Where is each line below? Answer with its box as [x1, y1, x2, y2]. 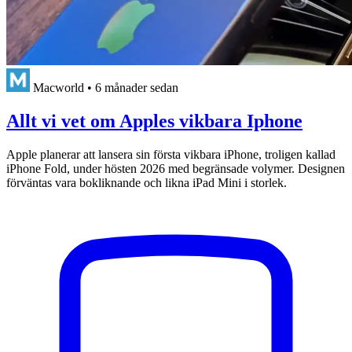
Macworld [33, 81, 84, 95]
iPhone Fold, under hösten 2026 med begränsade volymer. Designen [6, 161, 345, 175]
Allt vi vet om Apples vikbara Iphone [6, 110, 302, 131]
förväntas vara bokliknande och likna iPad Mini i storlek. [6, 175, 287, 189]
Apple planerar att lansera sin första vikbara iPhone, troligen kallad [6, 147, 335, 161]
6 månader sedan [95, 81, 178, 95]
